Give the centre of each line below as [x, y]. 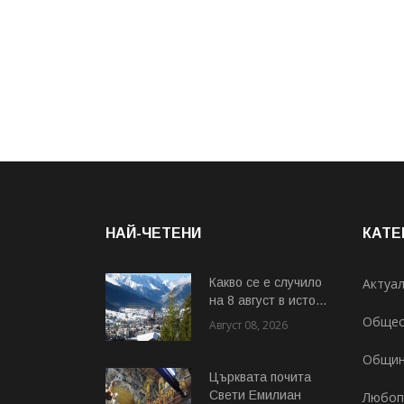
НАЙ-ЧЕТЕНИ [153, 233]
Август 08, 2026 [248, 325]
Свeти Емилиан [255, 395]
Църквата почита [260, 376]
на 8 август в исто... [268, 300]
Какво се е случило [266, 282]
